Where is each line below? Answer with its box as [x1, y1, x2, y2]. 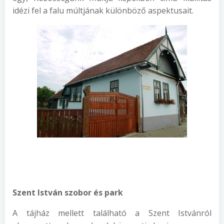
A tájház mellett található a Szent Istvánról [12, 207, 211, 218]
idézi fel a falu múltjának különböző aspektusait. [12, 5, 193, 16]
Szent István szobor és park [12, 187, 123, 198]
